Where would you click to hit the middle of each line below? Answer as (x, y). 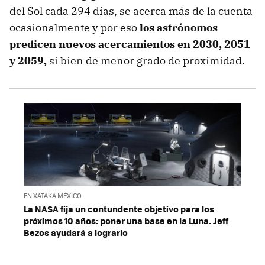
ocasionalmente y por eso (75, 28)
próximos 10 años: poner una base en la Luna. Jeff (126, 220)
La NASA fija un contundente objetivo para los (119, 209)
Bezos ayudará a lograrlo (76, 232)
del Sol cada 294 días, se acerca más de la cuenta (131, 11)
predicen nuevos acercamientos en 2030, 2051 (130, 44)
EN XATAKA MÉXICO (53, 195)
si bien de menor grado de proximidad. (146, 61)
